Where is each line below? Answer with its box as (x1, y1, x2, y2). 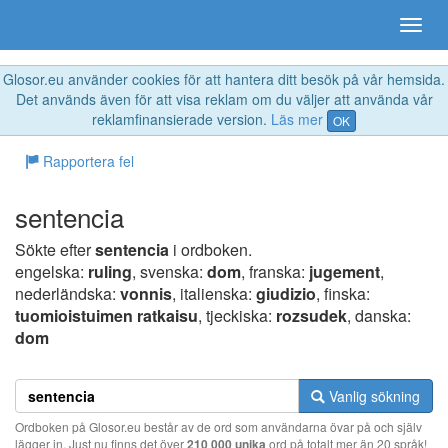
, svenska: (132, 260, 207, 284)
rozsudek (276, 304, 347, 328)
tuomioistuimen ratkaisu (15, 304, 198, 328)
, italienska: (172, 282, 256, 306)
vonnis (120, 282, 172, 306)
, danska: (347, 304, 411, 328)
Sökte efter (15, 238, 95, 262)
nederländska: (15, 282, 120, 306)
